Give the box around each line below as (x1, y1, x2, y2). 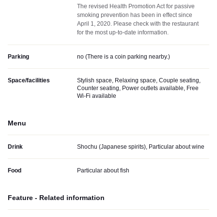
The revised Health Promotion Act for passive (77, 3, 195, 10)
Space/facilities (8, 77, 50, 84)
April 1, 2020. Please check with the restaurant (77, 20, 199, 28)
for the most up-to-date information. (77, 29, 169, 36)
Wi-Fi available (77, 93, 116, 100)
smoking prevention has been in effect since (77, 12, 192, 19)
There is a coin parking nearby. (87, 53, 168, 61)
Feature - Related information (8, 194, 105, 202)
